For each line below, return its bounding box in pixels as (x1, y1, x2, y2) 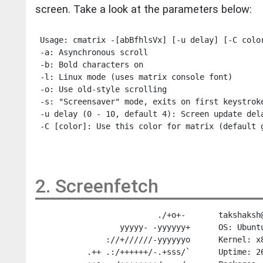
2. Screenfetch (35, 175, 159, 198)
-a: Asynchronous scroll (35, 48, 148, 58)
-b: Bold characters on (35, 60, 143, 70)
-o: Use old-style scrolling (35, 85, 167, 95)
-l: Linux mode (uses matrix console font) (35, 72, 232, 82)
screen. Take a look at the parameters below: (35, 2, 252, 15)
